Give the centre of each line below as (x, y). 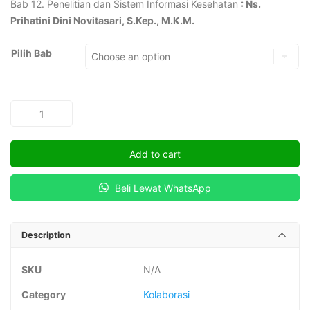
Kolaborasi (166, 294)
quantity (28, 157)
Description (46, 235)
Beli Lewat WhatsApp (162, 188)
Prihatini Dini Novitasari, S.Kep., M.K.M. (102, 20)
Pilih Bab (31, 53)
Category (44, 294)
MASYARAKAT (41, 141)
